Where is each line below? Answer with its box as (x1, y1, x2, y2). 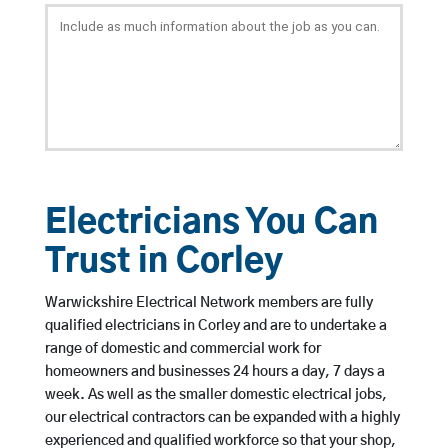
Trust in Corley (44, 246, 283, 280)
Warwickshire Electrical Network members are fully (44, 296, 373, 311)
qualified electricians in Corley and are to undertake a (44, 319, 387, 334)
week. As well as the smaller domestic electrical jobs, (44, 388, 387, 403)
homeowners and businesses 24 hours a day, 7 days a (44, 365, 385, 380)
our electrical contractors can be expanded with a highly (44, 411, 400, 426)
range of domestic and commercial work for (44, 342, 321, 357)
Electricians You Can (44, 207, 378, 241)
